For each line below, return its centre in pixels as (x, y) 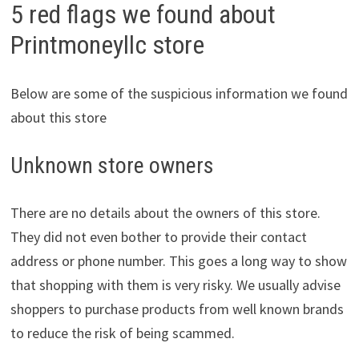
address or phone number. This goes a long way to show (178, 260)
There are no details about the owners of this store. (165, 212)
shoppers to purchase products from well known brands (177, 309)
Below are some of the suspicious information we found (179, 93)
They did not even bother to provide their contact (158, 236)
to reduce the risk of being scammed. (122, 333)
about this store (58, 117)
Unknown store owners (112, 165)
